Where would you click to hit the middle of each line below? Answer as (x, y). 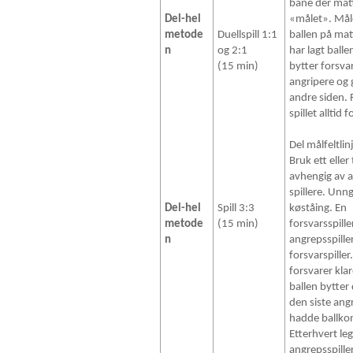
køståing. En (318, 209)
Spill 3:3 (236, 209)
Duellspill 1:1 (248, 35)
